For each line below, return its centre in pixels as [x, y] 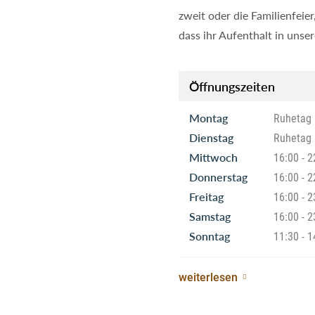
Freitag [206, 196]
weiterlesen [208, 276]
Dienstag [211, 137]
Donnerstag [218, 176]
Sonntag [210, 236]
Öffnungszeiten [232, 86]
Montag [208, 117]
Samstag [210, 216]
